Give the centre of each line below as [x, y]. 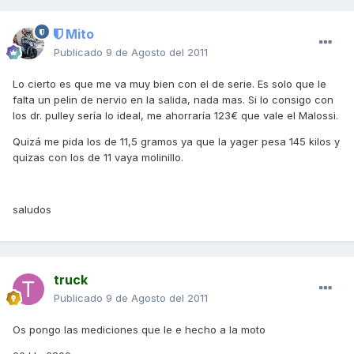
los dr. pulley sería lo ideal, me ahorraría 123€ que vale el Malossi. [175, 116]
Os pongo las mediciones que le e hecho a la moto [139, 330]
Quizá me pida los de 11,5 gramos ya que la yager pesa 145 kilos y [176, 142]
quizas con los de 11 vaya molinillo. [98, 158]
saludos [32, 210]
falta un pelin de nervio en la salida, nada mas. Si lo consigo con [173, 100]
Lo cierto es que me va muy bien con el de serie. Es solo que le [169, 84]
